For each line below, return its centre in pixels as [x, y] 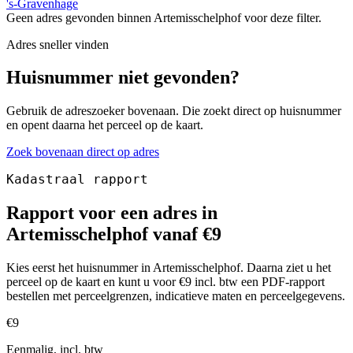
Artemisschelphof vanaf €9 [114, 234]
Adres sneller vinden [58, 44]
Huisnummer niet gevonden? [123, 78]
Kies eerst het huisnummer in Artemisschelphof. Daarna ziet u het [169, 268]
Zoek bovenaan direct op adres [83, 152]
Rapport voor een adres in [112, 213]
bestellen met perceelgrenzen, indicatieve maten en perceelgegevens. [176, 296]
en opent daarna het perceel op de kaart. [105, 125]
